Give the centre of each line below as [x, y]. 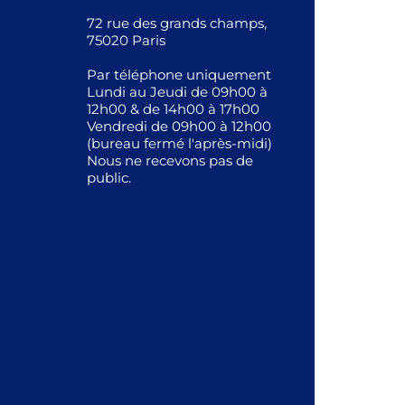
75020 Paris [126, 40]
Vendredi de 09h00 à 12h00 [179, 126]
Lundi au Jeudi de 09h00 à [177, 92]
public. [108, 178]
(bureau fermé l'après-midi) [179, 143]
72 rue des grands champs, [176, 23]
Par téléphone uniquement [179, 75]
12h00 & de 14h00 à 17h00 [173, 109]
